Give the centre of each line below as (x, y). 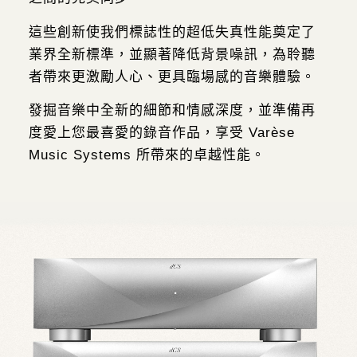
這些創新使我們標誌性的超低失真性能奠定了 (172, 32)
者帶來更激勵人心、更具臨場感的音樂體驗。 (172, 76)
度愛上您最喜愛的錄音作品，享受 (138, 133)
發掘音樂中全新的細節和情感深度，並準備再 (172, 111)
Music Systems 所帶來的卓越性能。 (147, 155)
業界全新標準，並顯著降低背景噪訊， (150, 54)
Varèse (271, 133)
